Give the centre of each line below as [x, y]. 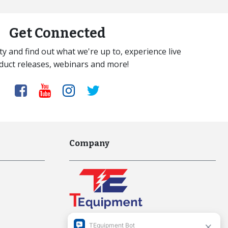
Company [89, 143]
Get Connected [57, 33]
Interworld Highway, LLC [116, 217]
